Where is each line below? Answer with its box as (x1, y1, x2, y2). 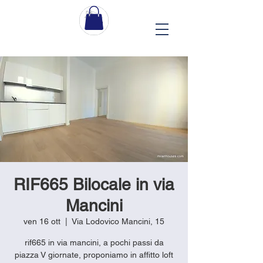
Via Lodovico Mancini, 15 (72, 216, 164, 226)
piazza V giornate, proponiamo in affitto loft (15, 249, 173, 259)
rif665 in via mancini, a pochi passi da (24, 237, 164, 247)
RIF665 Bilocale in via (14, 174, 174, 194)
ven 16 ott (23, 216, 60, 226)
